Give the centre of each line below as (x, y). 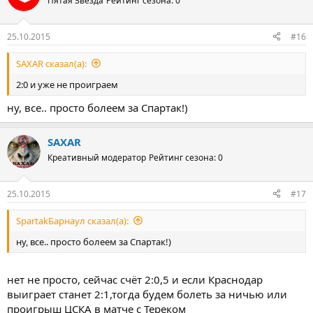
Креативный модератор (97, 158)
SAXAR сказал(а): (51, 63)
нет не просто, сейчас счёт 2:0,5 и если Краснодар (135, 279)
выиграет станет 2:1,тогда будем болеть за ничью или (147, 294)
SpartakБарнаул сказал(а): (72, 220)
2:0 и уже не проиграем (67, 84)
